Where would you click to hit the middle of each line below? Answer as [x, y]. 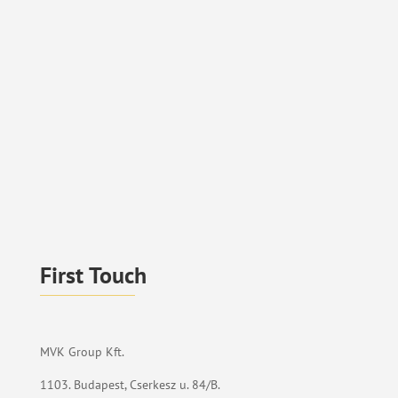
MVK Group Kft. [82, 352]
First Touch [93, 275]
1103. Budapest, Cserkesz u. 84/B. [130, 385]
